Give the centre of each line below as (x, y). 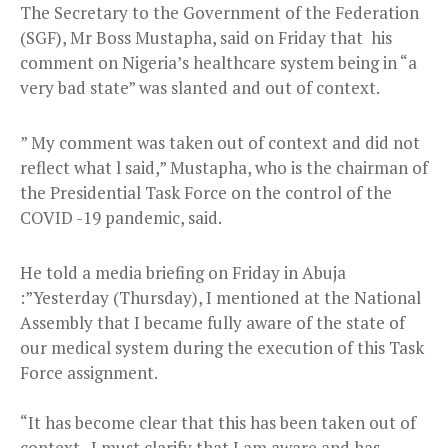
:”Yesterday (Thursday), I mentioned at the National (220, 297)
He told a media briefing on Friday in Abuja (183, 272)
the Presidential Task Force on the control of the (206, 192)
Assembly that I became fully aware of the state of (212, 322)
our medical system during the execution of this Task (222, 347)
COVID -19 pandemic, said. (121, 217)
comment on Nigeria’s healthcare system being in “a (218, 62)
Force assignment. (89, 372)
